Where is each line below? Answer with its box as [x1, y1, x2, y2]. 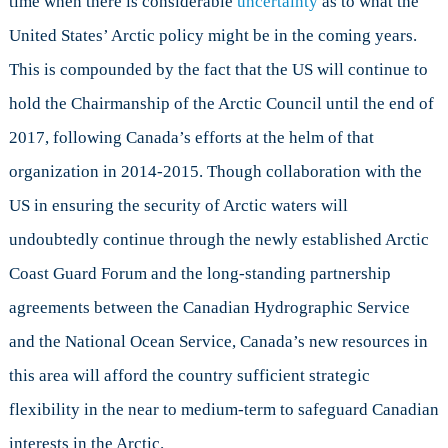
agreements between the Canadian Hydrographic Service [8, 298, 410, 318]
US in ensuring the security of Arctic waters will [8, 196, 348, 216]
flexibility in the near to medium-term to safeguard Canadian [8, 400, 439, 420]
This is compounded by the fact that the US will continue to [8, 60, 428, 80]
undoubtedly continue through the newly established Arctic [8, 230, 429, 250]
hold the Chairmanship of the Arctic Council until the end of [8, 94, 434, 114]
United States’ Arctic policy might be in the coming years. [8, 26, 417, 46]
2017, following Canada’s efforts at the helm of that [8, 128, 374, 148]
